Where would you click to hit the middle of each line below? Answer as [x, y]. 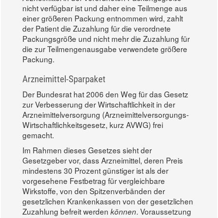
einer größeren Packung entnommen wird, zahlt [103, 18]
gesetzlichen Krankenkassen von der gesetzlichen [108, 201]
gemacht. [38, 135]
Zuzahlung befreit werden [66, 211]
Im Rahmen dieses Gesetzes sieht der [87, 150]
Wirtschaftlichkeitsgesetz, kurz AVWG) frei [93, 124]
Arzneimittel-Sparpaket [64, 79]
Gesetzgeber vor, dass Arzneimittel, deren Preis [103, 160]
